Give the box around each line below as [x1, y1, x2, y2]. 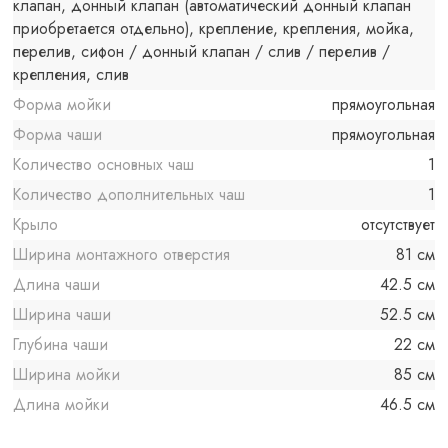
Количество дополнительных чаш [13, 183, 246, 207]
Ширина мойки [13, 363, 121, 387]
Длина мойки [13, 393, 110, 417]
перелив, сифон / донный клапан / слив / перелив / [13, 40, 391, 64]
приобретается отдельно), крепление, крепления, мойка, [13, 17, 415, 41]
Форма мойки [13, 93, 112, 117]
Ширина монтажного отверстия [13, 243, 231, 267]
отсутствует [360, 213, 435, 237]
